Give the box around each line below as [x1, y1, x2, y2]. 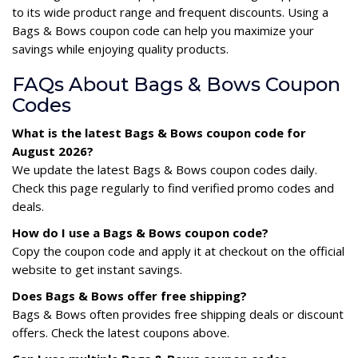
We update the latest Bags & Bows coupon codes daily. [12, 161, 317, 177]
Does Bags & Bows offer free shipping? [12, 287, 247, 304]
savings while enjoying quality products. [12, 40, 229, 57]
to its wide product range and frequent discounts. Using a [12, 3, 328, 20]
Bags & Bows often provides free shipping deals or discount [12, 305, 344, 322]
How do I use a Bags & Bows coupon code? [12, 224, 268, 241]
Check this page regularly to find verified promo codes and [12, 179, 334, 196]
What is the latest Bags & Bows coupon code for [12, 124, 306, 141]
